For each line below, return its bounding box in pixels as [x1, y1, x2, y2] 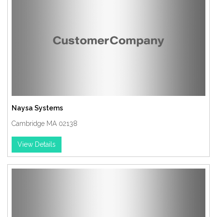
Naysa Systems [12, 104, 63, 112]
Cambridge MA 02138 [12, 120, 77, 127]
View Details [17, 140, 56, 148]
